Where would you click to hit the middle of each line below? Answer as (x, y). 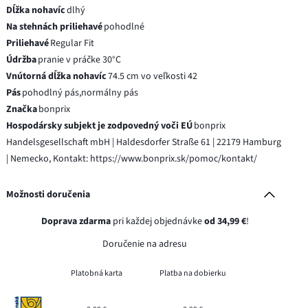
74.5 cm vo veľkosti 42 (153, 76)
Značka (22, 109)
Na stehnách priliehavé (55, 26)
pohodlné (124, 26)
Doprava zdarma (76, 221)
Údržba (22, 59)
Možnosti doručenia (48, 194)
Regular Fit (73, 43)
